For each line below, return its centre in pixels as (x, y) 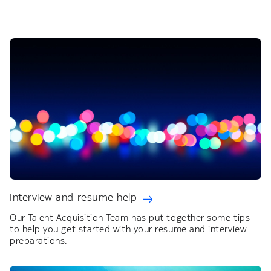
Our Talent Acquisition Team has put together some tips (130, 218)
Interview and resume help (73, 198)
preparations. (39, 241)
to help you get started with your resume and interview (128, 229)
